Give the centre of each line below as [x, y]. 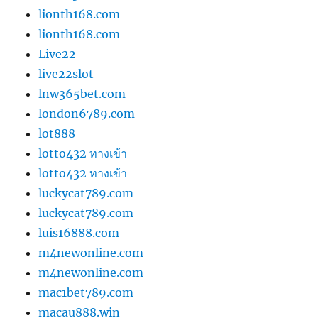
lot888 [57, 134]
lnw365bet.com [82, 94]
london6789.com [87, 114]
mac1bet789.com [86, 293]
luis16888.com [79, 233]
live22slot [66, 74]
